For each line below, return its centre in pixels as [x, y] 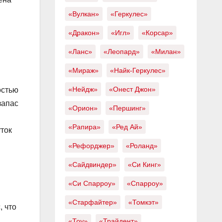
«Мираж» [83, 70]
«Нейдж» [83, 89]
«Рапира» [84, 127]
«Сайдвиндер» [92, 165]
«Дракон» [84, 33]
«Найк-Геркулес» [138, 70]
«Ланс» [80, 52]
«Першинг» [127, 108]
